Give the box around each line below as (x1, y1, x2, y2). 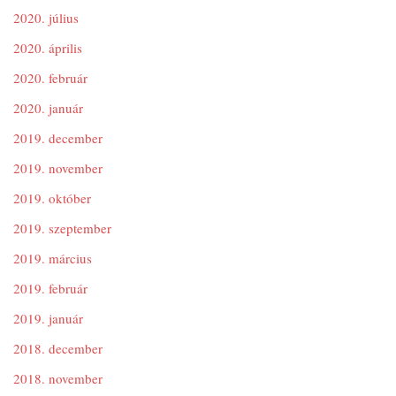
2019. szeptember (13, 219, 111, 237)
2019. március (13, 249, 92, 267)
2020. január (13, 99, 83, 117)
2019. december (13, 129, 103, 147)
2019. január (13, 309, 83, 327)
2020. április (13, 39, 82, 57)
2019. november (13, 159, 103, 177)
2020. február (13, 69, 88, 87)
